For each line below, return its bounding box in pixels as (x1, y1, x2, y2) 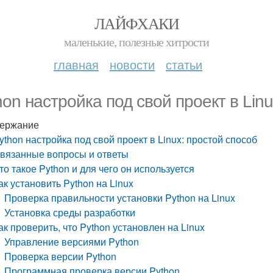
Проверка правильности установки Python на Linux (4, 191, 236, 205)
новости (110, 55, 155, 73)
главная (54, 55, 99, 73)
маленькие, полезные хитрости (64, 34, 209, 50)
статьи (166, 55, 202, 73)
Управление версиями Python (4, 235, 140, 249)
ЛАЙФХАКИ (94, 13, 179, 34)
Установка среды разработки (4, 205, 136, 219)
